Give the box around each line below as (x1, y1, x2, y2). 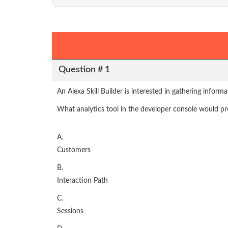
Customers (57, 147, 91, 154)
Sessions (57, 208, 83, 215)
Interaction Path (57, 177, 108, 185)
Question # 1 (58, 65, 110, 74)
